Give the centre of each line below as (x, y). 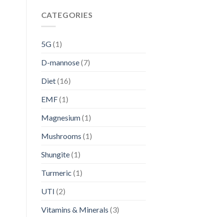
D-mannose (60, 62)
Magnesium (61, 118)
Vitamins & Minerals (75, 210)
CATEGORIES (67, 15)
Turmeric (56, 173)
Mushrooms (61, 136)
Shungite (55, 155)
